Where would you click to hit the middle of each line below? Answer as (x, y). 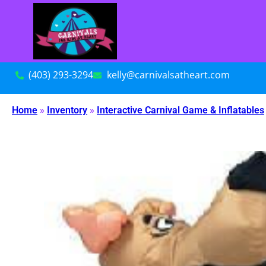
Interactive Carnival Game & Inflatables (180, 110)
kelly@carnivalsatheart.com (168, 75)
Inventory (67, 110)
